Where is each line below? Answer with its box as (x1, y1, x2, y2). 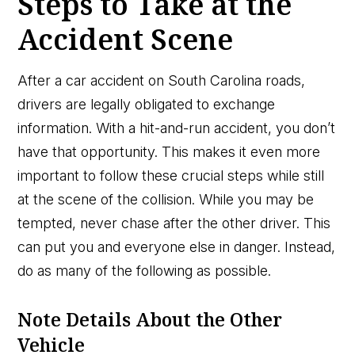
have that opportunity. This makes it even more (17, 143, 321, 160)
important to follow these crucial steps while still (17, 166, 325, 184)
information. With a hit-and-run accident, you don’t (17, 119, 336, 136)
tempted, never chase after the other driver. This (17, 214, 331, 231)
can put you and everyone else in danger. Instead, (17, 238, 336, 255)
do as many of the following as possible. (17, 261, 272, 279)
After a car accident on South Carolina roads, (17, 71, 306, 89)
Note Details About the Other (17, 306, 283, 332)
